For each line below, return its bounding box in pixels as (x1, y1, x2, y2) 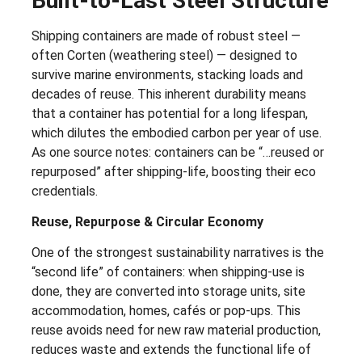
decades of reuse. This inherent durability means (32, 86, 306, 102)
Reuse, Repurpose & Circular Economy (32, 214, 263, 230)
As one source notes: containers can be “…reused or (32, 144, 324, 160)
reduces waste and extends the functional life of (32, 342, 311, 358)
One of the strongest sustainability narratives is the (32, 245, 324, 261)
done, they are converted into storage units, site (32, 284, 305, 300)
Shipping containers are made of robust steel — (32, 27, 301, 44)
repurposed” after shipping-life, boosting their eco (32, 163, 316, 179)
